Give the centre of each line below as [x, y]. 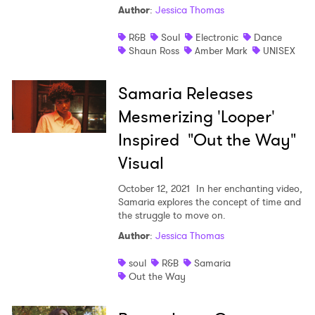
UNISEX [279, 51]
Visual [141, 163]
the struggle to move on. [172, 216]
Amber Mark [221, 51]
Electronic [217, 38]
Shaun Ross [154, 51]
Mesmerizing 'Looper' [196, 117]
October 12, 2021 [154, 189]
